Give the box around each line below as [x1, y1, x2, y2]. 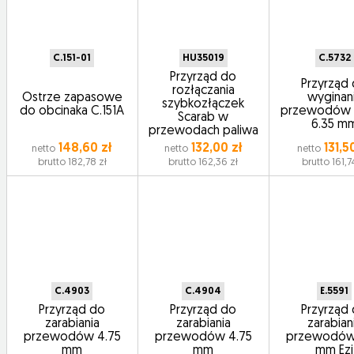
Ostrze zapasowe [21, 91, 122, 104]
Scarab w [178, 111, 229, 124]
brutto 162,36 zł [168, 157, 239, 168]
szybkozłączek [162, 98, 245, 111]
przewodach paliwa [148, 125, 258, 137]
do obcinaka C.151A [20, 104, 125, 118]
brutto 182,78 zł [37, 157, 107, 168]
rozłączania [171, 85, 235, 97]
